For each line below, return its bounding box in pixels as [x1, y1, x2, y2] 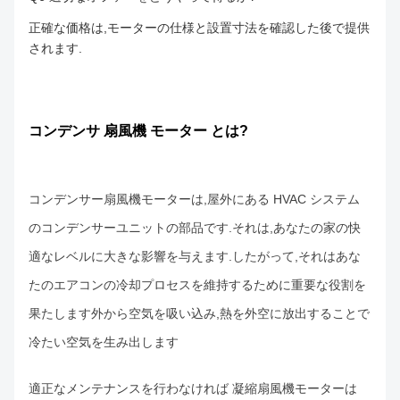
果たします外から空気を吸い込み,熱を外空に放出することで [29, 305, 370, 321]
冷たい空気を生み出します [29, 334, 179, 349]
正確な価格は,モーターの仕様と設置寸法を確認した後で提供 [29, 21, 370, 36]
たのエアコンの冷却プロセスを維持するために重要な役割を [29, 277, 366, 292]
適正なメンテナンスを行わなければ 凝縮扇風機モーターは [29, 380, 357, 396]
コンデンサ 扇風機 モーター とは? [29, 123, 248, 139]
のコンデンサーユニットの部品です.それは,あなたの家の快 [29, 220, 361, 235]
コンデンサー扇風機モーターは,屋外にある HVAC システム [29, 191, 360, 206]
